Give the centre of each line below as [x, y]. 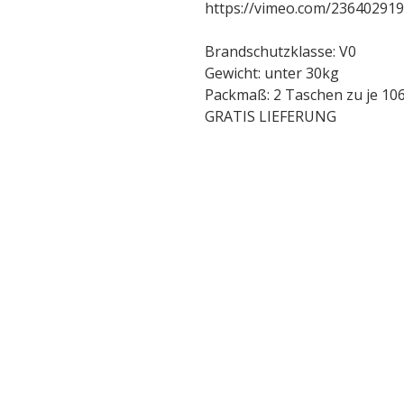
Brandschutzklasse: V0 [280, 51]
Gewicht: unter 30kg [272, 73]
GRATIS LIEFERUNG [271, 116]
